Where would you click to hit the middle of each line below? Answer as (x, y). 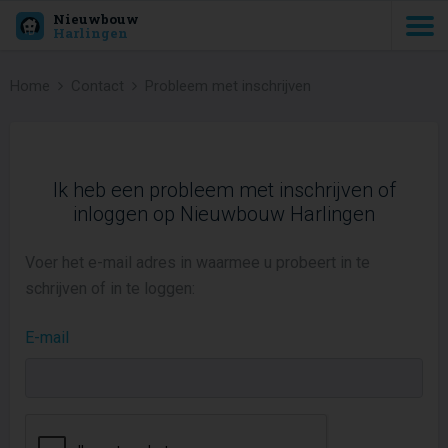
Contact (97, 86)
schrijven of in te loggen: (110, 288)
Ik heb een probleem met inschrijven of (224, 190)
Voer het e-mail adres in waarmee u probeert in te (197, 262)
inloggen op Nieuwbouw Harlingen (224, 214)
